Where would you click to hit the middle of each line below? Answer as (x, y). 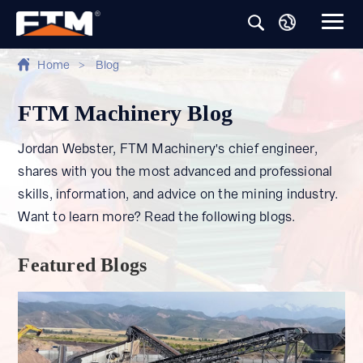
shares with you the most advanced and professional (175, 171)
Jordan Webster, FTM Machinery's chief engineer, (168, 148)
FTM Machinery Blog (126, 112)
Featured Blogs (83, 264)
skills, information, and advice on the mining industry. (178, 194)
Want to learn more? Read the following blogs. (157, 216)
